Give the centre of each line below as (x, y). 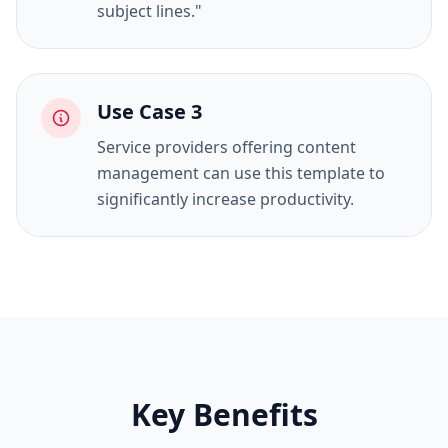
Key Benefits (224, 414)
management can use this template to (241, 173)
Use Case (141, 111)
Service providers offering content (226, 147)
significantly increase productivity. (225, 199)
